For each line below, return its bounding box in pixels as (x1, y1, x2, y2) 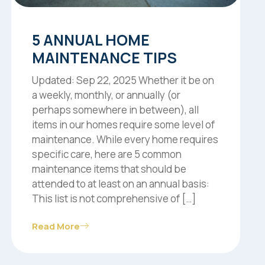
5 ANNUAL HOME (32, 30, 150, 51)
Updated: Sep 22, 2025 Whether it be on (32, 73, 215, 88)
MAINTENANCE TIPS (32, 47, 177, 69)
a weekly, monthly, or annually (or (32, 88, 181, 102)
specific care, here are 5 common (32, 147, 182, 161)
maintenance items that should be (32, 162, 187, 176)
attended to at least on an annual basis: (32, 177, 210, 191)
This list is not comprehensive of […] (32, 192, 196, 206)
